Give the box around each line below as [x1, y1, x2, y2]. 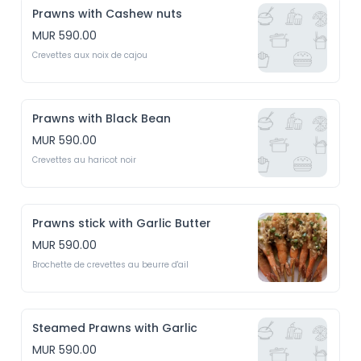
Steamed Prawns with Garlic [32, 320, 198, 336]
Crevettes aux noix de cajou [32, 49, 148, 61]
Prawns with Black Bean [32, 110, 172, 127]
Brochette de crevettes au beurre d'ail [32, 259, 189, 271]
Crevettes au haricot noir [32, 154, 137, 166]
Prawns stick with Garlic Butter [32, 215, 212, 231]
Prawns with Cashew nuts [32, 6, 183, 22]
